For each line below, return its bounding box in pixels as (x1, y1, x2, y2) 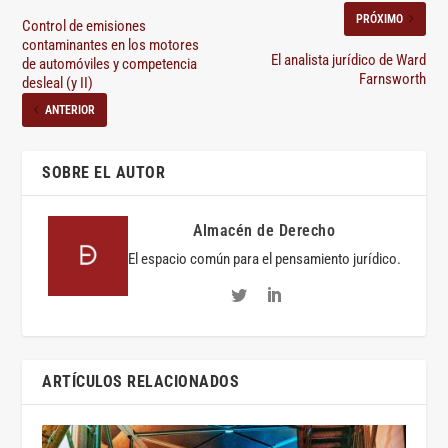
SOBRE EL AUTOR (42, 162, 166, 182)
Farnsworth (358, 69, 426, 88)
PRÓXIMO (355, 11, 403, 26)
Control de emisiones (22, 16, 147, 35)
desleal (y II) (22, 73, 94, 92)
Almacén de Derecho (193, 220, 335, 240)
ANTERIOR (45, 102, 96, 117)
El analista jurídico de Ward (270, 50, 426, 69)
